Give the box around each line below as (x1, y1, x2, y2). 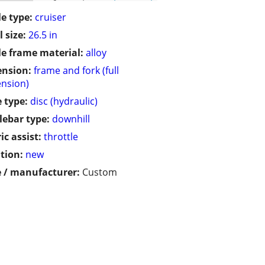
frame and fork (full (34, 64, 119, 77)
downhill (52, 112, 90, 126)
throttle (44, 130, 78, 144)
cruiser (35, 11, 66, 24)
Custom (82, 166, 117, 179)
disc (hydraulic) (30, 95, 98, 108)
